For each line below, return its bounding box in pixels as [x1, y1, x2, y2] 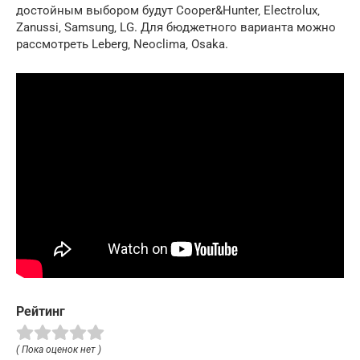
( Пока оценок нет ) [16, 343, 101, 355]
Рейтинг [16, 303, 65, 319]
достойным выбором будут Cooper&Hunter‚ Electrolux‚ [16, 2, 320, 18]
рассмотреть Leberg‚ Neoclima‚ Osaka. [16, 36, 228, 51]
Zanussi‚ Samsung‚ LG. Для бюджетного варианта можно [16, 19, 336, 35]
